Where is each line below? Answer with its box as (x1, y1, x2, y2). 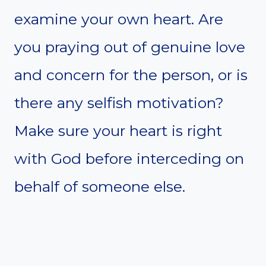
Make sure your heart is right (14, 121, 222, 140)
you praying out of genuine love (14, 37, 245, 56)
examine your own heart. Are (14, 9, 223, 28)
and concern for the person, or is (14, 65, 248, 84)
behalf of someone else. (14, 177, 185, 195)
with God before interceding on (14, 149, 244, 167)
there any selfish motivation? (14, 93, 224, 112)
